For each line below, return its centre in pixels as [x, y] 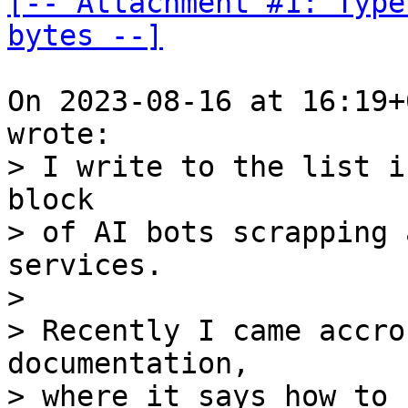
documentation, [128, 363]
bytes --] [85, 36]
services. [85, 265]
